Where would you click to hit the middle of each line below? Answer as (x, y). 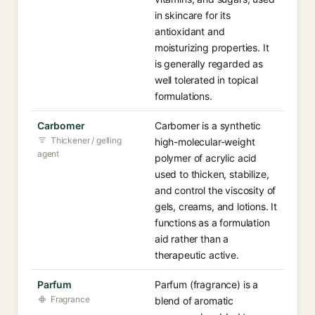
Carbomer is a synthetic (208, 126)
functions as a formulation (212, 223)
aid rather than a (192, 239)
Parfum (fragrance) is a (207, 284)
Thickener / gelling (86, 140)
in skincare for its (193, 15)
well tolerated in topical (206, 80)
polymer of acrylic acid (206, 158)
